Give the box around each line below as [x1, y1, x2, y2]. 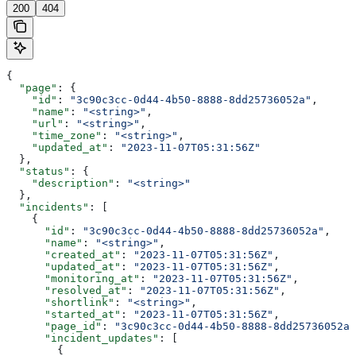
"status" [6, 164, 70, 177]
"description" [6, 176, 114, 189]
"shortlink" [6, 296, 114, 308]
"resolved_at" [6, 284, 127, 296]
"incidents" [6, 200, 89, 213]
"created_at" [6, 248, 121, 261]
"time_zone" [6, 129, 102, 141]
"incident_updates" [6, 331, 159, 344]
